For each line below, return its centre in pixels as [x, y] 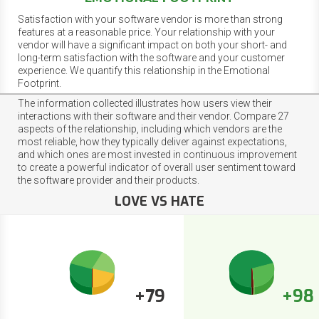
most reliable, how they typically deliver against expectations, [152, 141]
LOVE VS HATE [159, 201]
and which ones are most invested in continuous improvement [157, 154]
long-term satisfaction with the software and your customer [151, 57]
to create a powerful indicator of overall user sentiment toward [157, 167]
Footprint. [40, 83]
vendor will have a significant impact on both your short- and [152, 45]
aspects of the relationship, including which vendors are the [150, 129]
